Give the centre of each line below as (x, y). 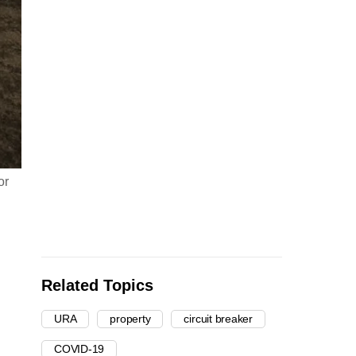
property (130, 319)
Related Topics (97, 286)
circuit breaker (219, 319)
